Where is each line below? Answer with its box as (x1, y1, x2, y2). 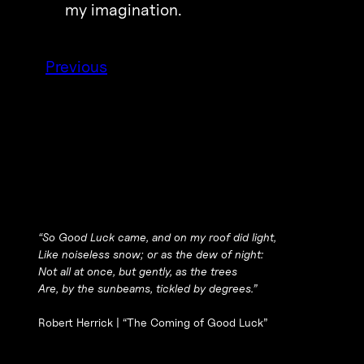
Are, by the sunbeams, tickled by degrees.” (38, 281, 258, 296)
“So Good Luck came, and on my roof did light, (38, 230, 277, 245)
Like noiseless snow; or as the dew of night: (38, 247, 264, 262)
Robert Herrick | (38, 315, 123, 330)
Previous (45, 57, 107, 77)
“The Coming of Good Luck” (123, 315, 268, 330)
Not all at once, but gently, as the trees (38, 264, 238, 279)
